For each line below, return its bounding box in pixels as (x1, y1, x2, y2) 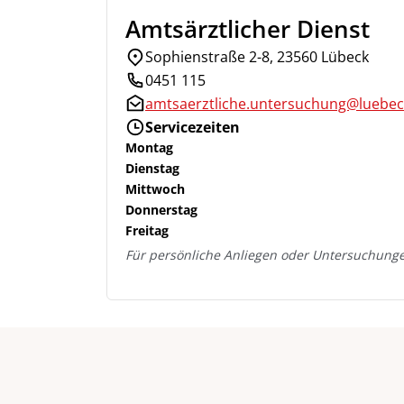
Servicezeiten (145, 117, 240, 137)
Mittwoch (125, 180, 185, 197)
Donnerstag (125, 201, 197, 218)
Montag (125, 139, 173, 156)
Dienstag (125, 160, 179, 177)
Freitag (125, 222, 169, 239)
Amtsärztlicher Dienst (125, 13, 370, 45)
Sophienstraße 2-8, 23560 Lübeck (145, 47, 369, 67)
